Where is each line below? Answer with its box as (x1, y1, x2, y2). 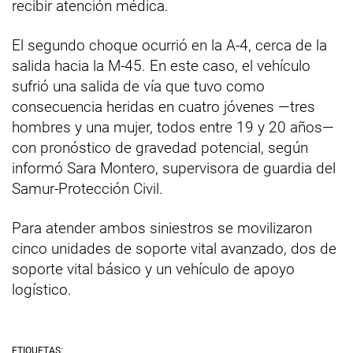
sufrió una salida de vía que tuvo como (12, 76, 265, 95)
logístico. (12, 280, 72, 299)
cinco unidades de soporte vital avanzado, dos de (12, 239, 336, 258)
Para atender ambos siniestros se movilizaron (12, 218, 312, 237)
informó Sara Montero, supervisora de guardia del (12, 158, 336, 177)
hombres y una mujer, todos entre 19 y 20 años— (12, 117, 334, 136)
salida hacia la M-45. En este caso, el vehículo (12, 56, 310, 75)
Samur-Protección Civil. (12, 179, 163, 198)
